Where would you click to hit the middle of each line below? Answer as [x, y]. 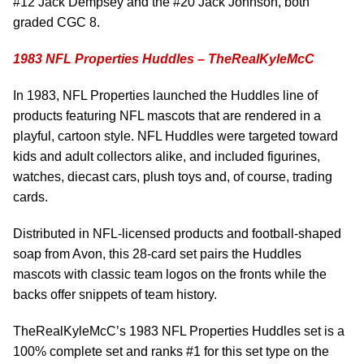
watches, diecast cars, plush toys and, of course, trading [173, 177]
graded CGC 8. [56, 22]
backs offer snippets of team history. [115, 295]
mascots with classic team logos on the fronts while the [170, 274]
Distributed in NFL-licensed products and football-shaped [177, 234]
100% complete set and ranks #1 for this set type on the [171, 351]
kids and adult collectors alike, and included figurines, [167, 156]
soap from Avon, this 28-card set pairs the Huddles [157, 254]
